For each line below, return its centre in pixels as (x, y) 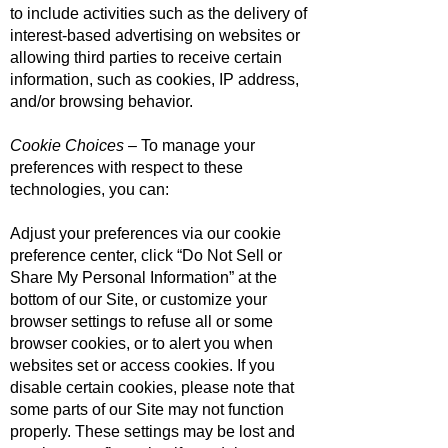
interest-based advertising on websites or (155, 35)
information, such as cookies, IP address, (154, 79)
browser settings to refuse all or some (141, 321)
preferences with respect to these (126, 167)
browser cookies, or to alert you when (141, 343)
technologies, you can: (89, 189)
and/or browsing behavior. (101, 101)
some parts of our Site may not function (147, 409)
